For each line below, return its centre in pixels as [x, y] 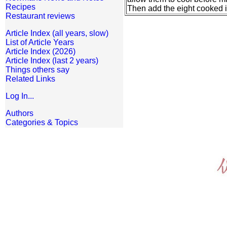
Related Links [30, 79]
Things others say [37, 70]
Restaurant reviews [40, 16]
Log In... [20, 96]
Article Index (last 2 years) [52, 61]
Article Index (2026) [41, 51]
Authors [20, 113]
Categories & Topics [42, 122]
